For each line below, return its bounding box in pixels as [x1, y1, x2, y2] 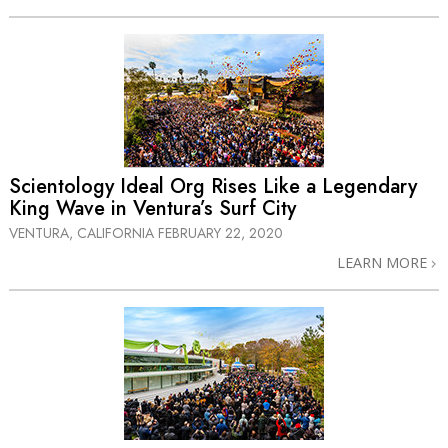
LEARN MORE [337, 252, 431, 272]
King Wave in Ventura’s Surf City [9, 193, 296, 223]
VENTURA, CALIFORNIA [9, 222, 158, 243]
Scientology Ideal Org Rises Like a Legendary [9, 171, 417, 201]
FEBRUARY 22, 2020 [158, 222, 283, 243]
